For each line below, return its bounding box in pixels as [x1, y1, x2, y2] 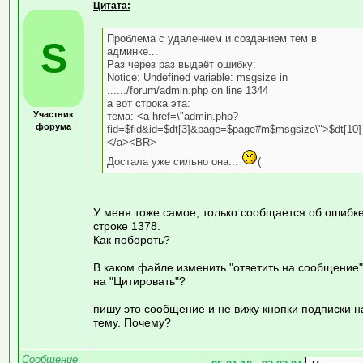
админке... [107, 45, 158, 58]
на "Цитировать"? [93, 274, 186, 288]
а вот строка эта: [107, 96, 190, 109]
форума [36, 121, 71, 131]
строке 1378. [93, 219, 160, 233]
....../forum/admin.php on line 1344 [107, 83, 268, 96]
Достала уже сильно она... [107, 155, 241, 168]
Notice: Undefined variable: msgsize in [107, 70, 288, 83]
